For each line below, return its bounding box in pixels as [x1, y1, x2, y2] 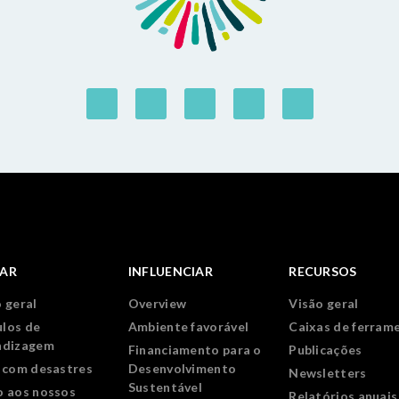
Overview [127, 296, 187, 311]
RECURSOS [289, 264, 357, 279]
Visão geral [289, 296, 359, 311]
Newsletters [289, 365, 367, 380]
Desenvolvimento [127, 361, 237, 376]
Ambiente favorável [127, 319, 249, 334]
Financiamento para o [127, 342, 262, 357]
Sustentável [127, 379, 203, 395]
